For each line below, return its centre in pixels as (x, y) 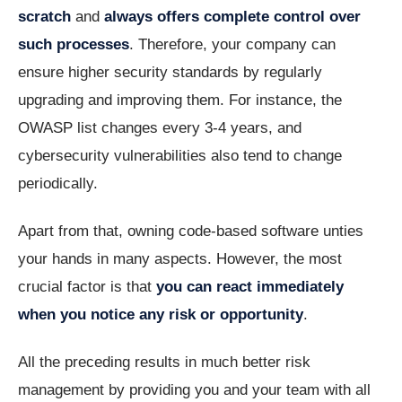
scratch (44, 17)
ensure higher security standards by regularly (170, 73)
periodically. (58, 184)
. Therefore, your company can (232, 45)
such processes (74, 45)
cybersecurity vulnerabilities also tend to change (180, 156)
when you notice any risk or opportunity (161, 315)
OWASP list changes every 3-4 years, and (160, 128)
